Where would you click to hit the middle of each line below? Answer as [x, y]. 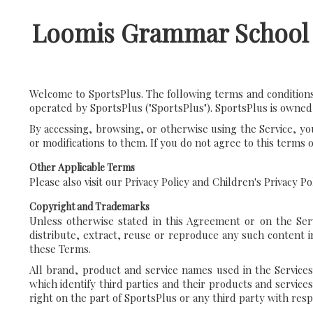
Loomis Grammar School [170, 32]
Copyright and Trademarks [89, 206]
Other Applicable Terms [82, 167]
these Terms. [60, 249]
